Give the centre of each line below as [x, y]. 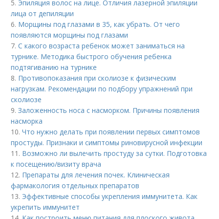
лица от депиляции [43, 13]
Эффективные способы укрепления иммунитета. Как [110, 196]
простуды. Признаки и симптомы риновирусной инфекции [107, 142]
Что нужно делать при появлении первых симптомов [111, 132]
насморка [27, 121]
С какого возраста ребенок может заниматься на [102, 46]
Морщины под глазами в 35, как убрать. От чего [99, 24]
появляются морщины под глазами [70, 35]
